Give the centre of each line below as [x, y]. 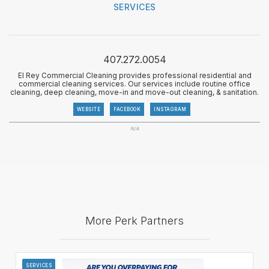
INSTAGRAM [170, 109]
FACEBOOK [127, 109]
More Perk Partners [134, 220]
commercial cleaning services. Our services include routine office [134, 83]
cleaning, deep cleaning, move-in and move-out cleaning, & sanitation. [134, 92]
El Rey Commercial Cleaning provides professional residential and [134, 75]
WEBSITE [88, 109]
